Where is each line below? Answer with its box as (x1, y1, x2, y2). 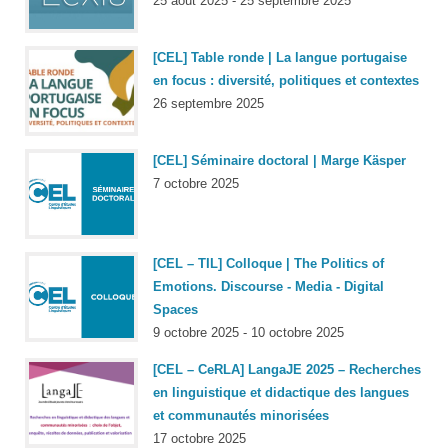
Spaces (153, 302, 198, 318)
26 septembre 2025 (153, 96, 264, 112)
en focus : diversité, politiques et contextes (153, 73, 419, 89)
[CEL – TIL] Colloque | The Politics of (153, 256, 384, 272)
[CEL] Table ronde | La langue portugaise (153, 50, 407, 66)
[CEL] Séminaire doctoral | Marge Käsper (153, 153, 406, 169)
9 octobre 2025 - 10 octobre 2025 (153, 325, 344, 341)
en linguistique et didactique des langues (153, 384, 409, 400)
